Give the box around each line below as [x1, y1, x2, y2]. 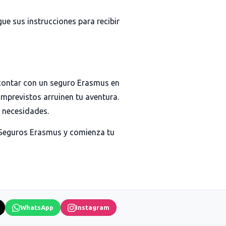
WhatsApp [20, 204, 53, 211]
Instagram [75, 204, 109, 211]
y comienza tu [61, 128, 115, 137]
